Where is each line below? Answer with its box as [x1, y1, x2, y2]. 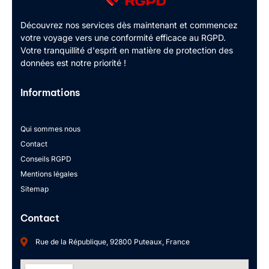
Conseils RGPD [20, 154, 71, 164]
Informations [20, 86, 80, 99]
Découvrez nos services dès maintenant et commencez [20, 20, 238, 31]
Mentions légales [20, 169, 77, 179]
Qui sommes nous [20, 124, 80, 134]
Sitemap [20, 184, 49, 194]
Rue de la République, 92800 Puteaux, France [35, 237, 190, 247]
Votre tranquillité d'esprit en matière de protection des [20, 45, 233, 56]
